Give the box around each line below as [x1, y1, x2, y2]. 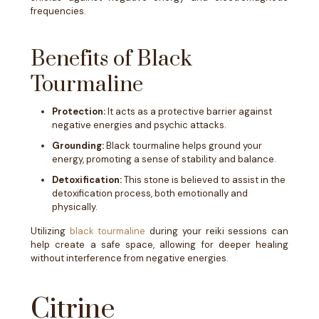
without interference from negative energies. [31, 252, 229, 264]
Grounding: [52, 140, 104, 152]
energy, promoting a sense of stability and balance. [52, 153, 276, 165]
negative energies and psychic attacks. [52, 119, 226, 131]
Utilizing [31, 225, 70, 237]
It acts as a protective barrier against [105, 105, 272, 117]
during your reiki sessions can [145, 225, 289, 237]
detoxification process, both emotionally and [52, 187, 248, 199]
